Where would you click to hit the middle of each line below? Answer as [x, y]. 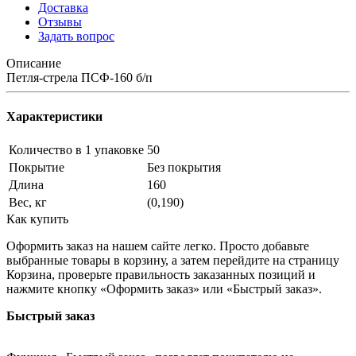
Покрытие [37, 168]
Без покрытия [184, 168]
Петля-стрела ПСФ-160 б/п [79, 77]
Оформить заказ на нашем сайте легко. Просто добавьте [158, 246]
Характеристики [54, 117]
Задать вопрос [76, 36]
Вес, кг [28, 203]
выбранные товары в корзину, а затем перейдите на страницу [173, 261]
